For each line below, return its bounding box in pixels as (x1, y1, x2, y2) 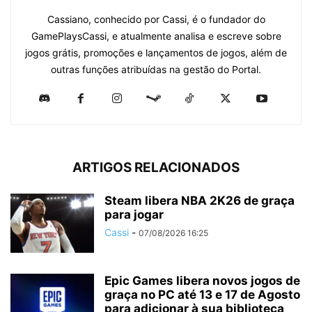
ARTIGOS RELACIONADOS (72, 159, 240, 176)
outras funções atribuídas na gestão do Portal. (51, 63, 261, 76)
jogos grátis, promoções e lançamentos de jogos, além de (25, 47, 287, 59)
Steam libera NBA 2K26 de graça (104, 194, 295, 208)
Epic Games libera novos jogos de (104, 274, 300, 288)
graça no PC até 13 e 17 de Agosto (104, 288, 300, 302)
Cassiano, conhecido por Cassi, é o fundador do (47, 13, 265, 26)
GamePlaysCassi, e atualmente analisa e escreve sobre (31, 30, 281, 42)
